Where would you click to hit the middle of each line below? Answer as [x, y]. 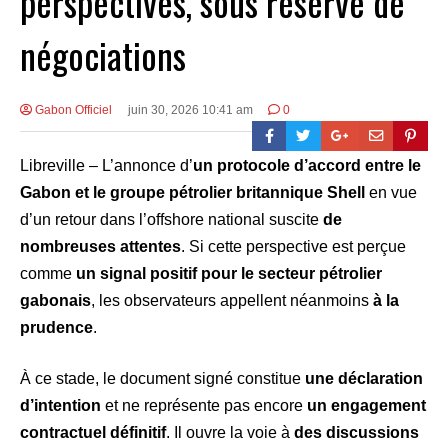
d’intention [60, 406]
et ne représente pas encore [204, 406]
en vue [391, 193]
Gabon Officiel [72, 110]
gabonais [55, 301]
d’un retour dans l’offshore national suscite [171, 220]
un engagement [366, 406]
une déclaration [364, 379]
